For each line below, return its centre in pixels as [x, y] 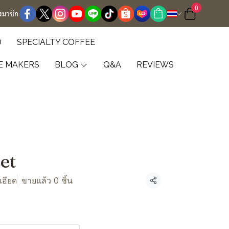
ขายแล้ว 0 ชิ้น [47, 180]
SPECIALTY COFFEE [56, 42]
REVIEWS [155, 65]
